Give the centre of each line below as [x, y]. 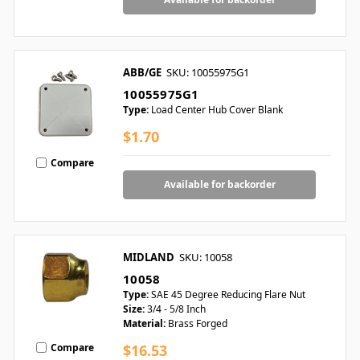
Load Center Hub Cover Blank [217, 110]
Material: [144, 324]
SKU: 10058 [206, 258]
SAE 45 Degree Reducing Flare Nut [228, 295]
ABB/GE [142, 73]
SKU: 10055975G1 [208, 73]
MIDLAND [149, 258]
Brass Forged [198, 324]
